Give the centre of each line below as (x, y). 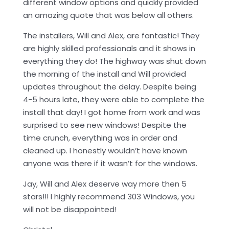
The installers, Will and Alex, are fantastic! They (111, 36)
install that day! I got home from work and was (112, 112)
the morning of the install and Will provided (105, 74)
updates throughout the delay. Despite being (110, 87)
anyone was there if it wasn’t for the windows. (110, 164)
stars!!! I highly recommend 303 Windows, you (109, 197)
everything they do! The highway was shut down (114, 61)
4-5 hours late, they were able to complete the (114, 100)
